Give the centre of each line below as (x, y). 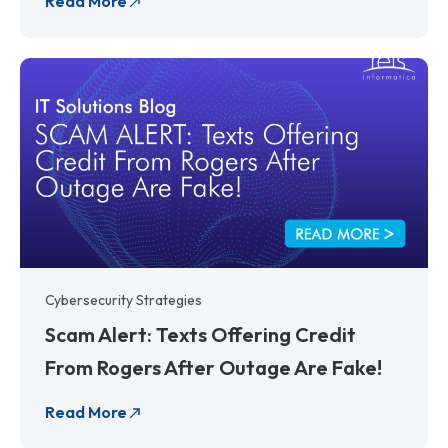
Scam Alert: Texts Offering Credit (200, 334)
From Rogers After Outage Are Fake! (213, 367)
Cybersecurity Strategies (123, 299)
